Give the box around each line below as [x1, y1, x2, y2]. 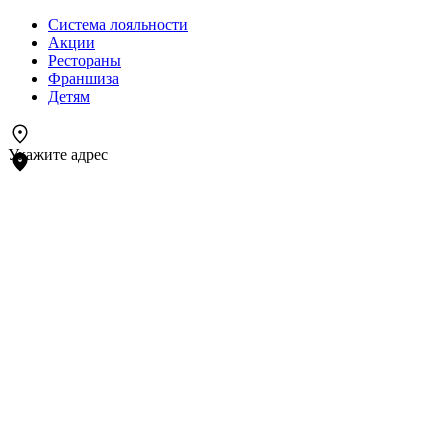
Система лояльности [48, 16, 188, 33]
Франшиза [48, 70, 119, 87]
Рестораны [48, 52, 121, 69]
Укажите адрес [8, 146, 108, 163]
